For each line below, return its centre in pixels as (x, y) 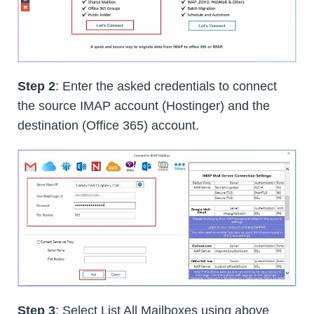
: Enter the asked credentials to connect (166, 86)
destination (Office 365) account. (108, 125)
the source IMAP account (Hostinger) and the (144, 105)
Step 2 (36, 86)
